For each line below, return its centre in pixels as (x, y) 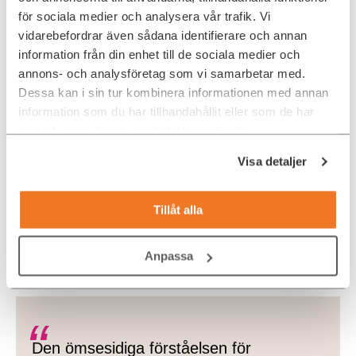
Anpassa (169, 256)
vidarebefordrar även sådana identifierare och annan (163, 35)
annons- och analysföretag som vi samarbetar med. (162, 73)
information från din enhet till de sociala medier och (159, 54)
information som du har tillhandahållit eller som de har (166, 111)
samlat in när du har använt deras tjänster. (135, 130)
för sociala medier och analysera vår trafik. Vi (145, 16)
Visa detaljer (273, 161)
